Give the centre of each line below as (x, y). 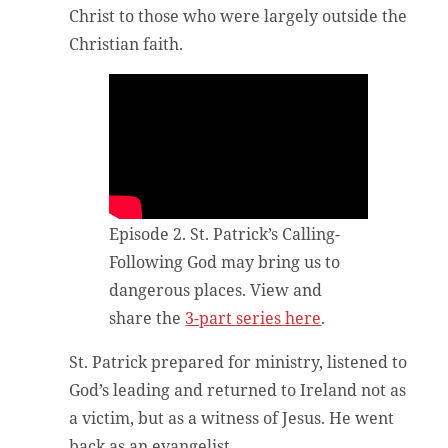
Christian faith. (126, 44)
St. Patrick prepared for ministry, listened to (238, 361)
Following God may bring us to (225, 261)
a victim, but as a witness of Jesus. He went (232, 417)
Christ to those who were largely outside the (238, 16)
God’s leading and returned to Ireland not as (238, 389)
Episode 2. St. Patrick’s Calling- (225, 233)
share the (147, 317)
